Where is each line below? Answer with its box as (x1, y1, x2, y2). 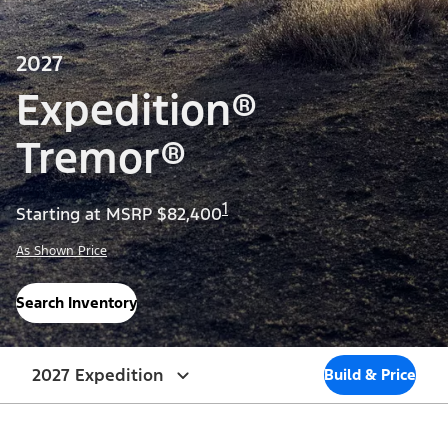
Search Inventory (16, 292, 137, 312)
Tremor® (16, 131, 186, 186)
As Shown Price (16, 242, 107, 259)
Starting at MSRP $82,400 (16, 203, 222, 226)
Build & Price (324, 364, 416, 384)
